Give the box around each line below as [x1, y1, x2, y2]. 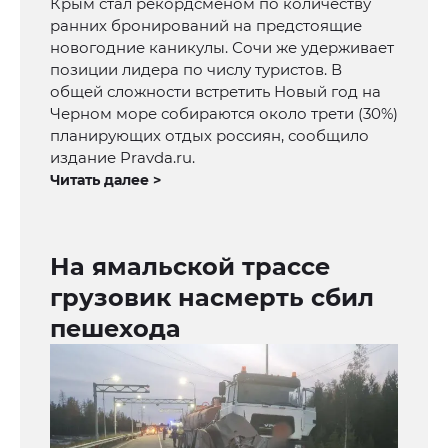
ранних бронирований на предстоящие [50, 16, 362, 36]
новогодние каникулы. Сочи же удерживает [50, 38, 394, 58]
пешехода [50, 314, 181, 344]
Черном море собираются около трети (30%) [50, 104, 398, 124]
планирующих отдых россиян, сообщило [50, 126, 369, 146]
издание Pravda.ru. [50, 148, 195, 168]
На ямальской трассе [50, 252, 330, 282]
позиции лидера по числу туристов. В [50, 60, 342, 80]
